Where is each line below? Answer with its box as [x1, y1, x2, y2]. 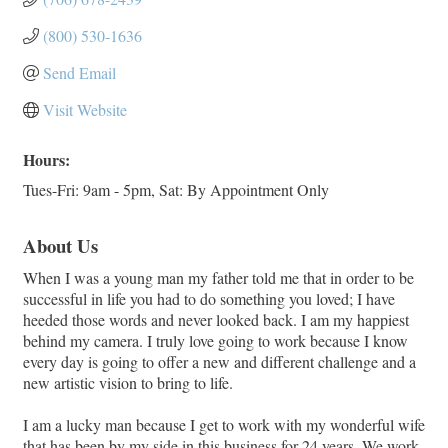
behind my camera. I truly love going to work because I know [23, 330, 408, 352]
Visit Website [43, 99, 127, 121]
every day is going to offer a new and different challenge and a [23, 351, 416, 373]
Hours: [23, 148, 70, 172]
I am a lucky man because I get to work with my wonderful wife [23, 414, 425, 436]
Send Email [43, 62, 116, 84]
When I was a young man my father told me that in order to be [23, 267, 414, 289]
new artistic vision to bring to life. [23, 372, 233, 394]
